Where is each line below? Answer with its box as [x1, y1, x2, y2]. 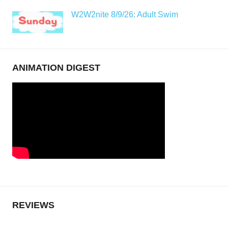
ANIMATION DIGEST [12, 62, 100, 73]
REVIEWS [12, 199, 54, 210]
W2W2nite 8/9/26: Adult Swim [71, 10, 178, 19]
